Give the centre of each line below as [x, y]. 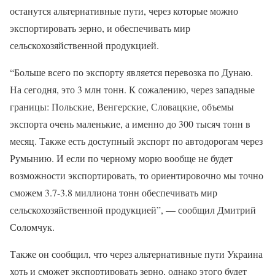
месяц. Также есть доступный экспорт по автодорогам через [136, 141]
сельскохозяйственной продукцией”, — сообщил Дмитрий [133, 210]
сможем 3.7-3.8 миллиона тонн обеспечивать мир [114, 193]
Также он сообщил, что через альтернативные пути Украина [136, 254]
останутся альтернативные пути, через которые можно [124, 11]
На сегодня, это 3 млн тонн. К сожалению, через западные [132, 90]
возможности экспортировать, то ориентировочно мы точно [137, 176]
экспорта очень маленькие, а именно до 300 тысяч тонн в [130, 124]
